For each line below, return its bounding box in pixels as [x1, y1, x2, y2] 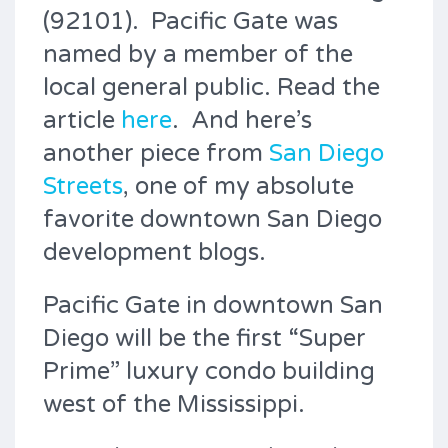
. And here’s [172, 106, 312, 135]
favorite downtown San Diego [43, 205, 382, 234]
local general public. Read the [43, 73, 380, 102]
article [43, 106, 121, 135]
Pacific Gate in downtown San [43, 291, 383, 320]
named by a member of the [43, 40, 353, 69]
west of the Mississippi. [43, 390, 305, 419]
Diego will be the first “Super [43, 324, 366, 353]
